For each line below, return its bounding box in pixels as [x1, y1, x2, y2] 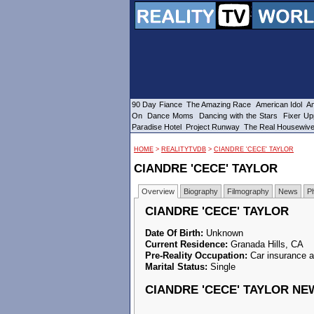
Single [207, 261, 235, 272]
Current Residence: [145, 239, 228, 250]
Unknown [206, 228, 243, 238]
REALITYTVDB [161, 146, 206, 153]
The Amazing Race [186, 100, 252, 109]
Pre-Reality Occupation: [145, 250, 247, 261]
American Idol [255, 100, 302, 109]
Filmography [227, 187, 269, 196]
